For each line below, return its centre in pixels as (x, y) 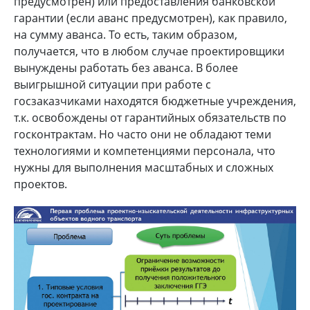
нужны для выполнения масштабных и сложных (144, 167)
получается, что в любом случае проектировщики (149, 51)
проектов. (40, 184)
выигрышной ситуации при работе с (112, 84)
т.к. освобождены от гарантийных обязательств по (150, 117)
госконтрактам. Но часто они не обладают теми (143, 134)
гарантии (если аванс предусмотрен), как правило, (151, 18)
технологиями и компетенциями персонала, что (145, 151)
